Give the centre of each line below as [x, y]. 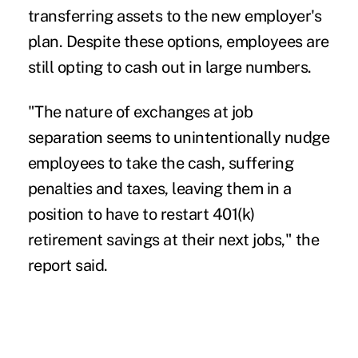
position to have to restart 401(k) [141, 215]
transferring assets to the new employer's [175, 16]
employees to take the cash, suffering [161, 163]
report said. [68, 266]
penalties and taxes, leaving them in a [159, 189]
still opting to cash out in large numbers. [169, 68]
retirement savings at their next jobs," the [173, 240]
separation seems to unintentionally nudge [179, 138]
